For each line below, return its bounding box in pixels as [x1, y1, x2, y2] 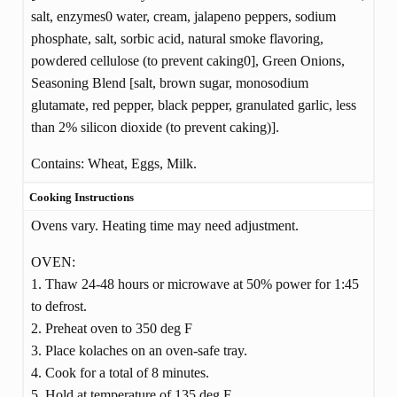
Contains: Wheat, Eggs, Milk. [30, 156, 197, 172]
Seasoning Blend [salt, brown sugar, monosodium [30, 75, 308, 91]
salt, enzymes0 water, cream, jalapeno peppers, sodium [30, 9, 336, 25]
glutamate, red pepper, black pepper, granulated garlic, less [30, 97, 356, 113]
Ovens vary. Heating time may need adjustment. [30, 217, 299, 233]
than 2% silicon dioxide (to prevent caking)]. [30, 120, 279, 136]
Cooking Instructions [29, 191, 135, 205]
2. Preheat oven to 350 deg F [30, 320, 192, 336]
